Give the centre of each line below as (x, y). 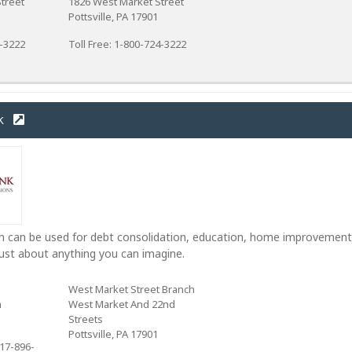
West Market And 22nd (121, 304)
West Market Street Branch (131, 289)
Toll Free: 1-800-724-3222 (127, 44)
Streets (85, 319)
